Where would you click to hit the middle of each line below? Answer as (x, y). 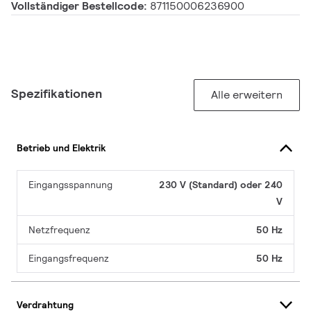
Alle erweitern (247, 95)
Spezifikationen (57, 94)
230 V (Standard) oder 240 (221, 185)
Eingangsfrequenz (69, 259)
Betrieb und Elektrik (61, 148)
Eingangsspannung (70, 185)
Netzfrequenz (59, 230)
